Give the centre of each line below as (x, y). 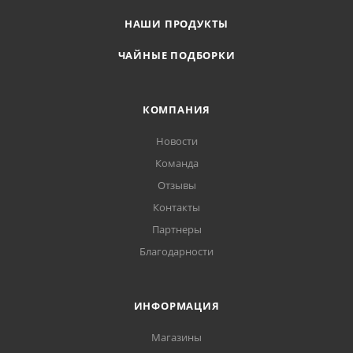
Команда (176, 163)
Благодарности (176, 252)
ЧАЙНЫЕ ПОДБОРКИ (176, 56)
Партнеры (176, 230)
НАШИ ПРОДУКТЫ (176, 24)
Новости (176, 141)
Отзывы (176, 186)
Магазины (176, 338)
